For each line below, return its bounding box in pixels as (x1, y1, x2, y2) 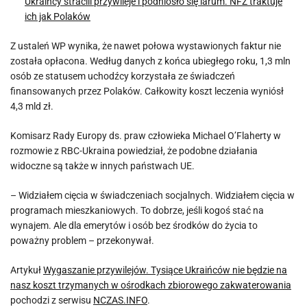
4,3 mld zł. (10, 101, 53, 112)
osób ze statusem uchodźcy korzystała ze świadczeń (10, 71, 235, 82)
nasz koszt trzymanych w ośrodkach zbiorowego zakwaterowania (10, 280, 291, 291)
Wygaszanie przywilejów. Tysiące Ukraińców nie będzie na (43, 265, 287, 275)
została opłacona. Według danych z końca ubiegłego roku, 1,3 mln (10, 56, 291, 66)
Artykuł (10, 265, 43, 275)
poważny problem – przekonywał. (10, 235, 154, 246)
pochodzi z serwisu (10, 295, 93, 306)
